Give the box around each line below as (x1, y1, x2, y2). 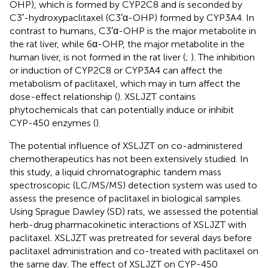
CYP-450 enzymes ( (10, 117, 96, 129)
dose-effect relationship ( (10, 90, 117, 102)
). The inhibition (191, 51, 255, 63)
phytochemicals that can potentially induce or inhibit (10, 103, 234, 115)
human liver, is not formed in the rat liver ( (10, 51, 185, 63)
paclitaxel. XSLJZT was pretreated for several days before (10, 232, 252, 243)
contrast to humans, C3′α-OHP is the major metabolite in (10, 25, 256, 36)
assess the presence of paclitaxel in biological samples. (10, 192, 242, 204)
